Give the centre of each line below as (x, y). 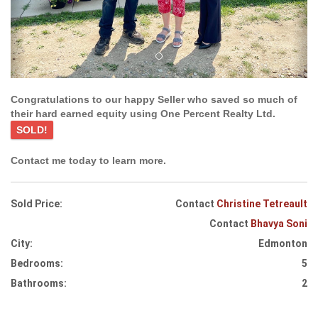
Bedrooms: (37, 263)
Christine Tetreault (262, 203)
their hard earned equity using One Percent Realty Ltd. (143, 113)
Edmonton (283, 243)
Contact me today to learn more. (88, 160)
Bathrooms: (39, 283)
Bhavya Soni (279, 223)
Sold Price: (37, 203)
